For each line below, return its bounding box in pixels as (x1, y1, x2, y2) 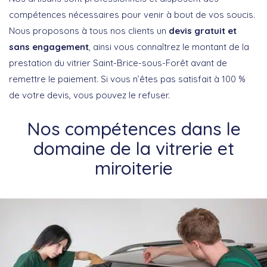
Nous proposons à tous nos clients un (9, 24, 169, 36)
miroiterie (94, 156, 173, 179)
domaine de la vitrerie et (33, 136, 234, 160)
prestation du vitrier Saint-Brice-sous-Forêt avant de (9, 57, 227, 69)
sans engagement (9, 41, 89, 52)
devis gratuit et (169, 24, 237, 36)
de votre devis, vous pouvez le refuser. (9, 89, 170, 101)
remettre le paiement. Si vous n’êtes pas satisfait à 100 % (9, 73, 246, 85)
